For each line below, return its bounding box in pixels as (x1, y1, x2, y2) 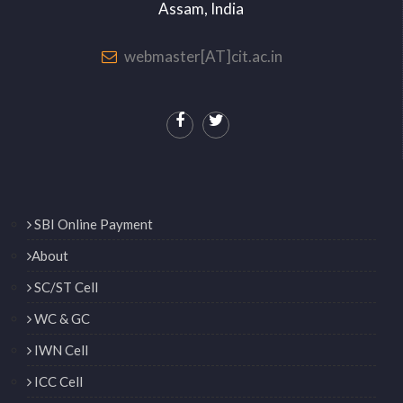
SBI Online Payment (31, 215, 153, 232)
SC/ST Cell (31, 278, 98, 295)
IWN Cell (31, 341, 88, 358)
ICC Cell (31, 372, 83, 390)
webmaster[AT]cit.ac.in (124, 46, 282, 66)
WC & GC (31, 309, 90, 327)
